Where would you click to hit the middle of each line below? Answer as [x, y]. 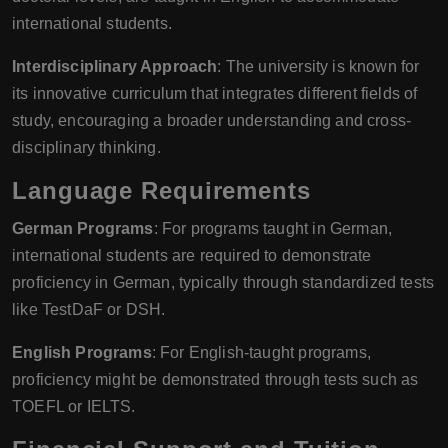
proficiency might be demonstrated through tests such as [215, 379]
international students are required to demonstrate [192, 255]
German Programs [83, 228]
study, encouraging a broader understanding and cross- [212, 120]
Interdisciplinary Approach [115, 66]
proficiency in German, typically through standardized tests [223, 282]
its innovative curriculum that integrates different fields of [215, 93]
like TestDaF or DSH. [89, 309]
